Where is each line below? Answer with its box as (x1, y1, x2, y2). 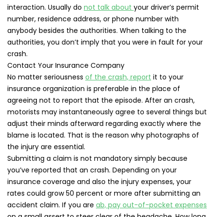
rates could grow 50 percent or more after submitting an (7, 188, 201, 198)
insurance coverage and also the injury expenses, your (7, 177, 191, 186)
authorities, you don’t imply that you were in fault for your (7, 37, 203, 47)
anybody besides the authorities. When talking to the (7, 26, 186, 35)
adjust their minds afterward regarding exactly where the (7, 119, 201, 128)
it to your (151, 72, 184, 82)
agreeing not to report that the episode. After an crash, (7, 95, 195, 105)
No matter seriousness (7, 72, 85, 82)
